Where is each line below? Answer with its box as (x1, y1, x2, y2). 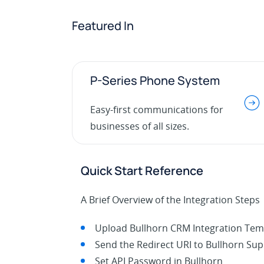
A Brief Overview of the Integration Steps (81, 193, 260, 206)
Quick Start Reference (81, 163, 203, 179)
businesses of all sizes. (90, 119, 189, 133)
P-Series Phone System (90, 72, 220, 88)
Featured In (72, 18, 134, 34)
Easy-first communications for (90, 103, 223, 116)
